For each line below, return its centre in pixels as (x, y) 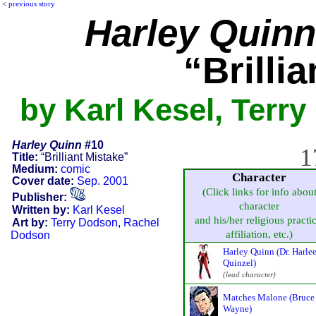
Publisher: (39, 197)
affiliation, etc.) (259, 234)
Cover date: (43, 181)
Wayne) (237, 308)
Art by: (30, 222)
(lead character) (249, 274)
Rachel (141, 222)
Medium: (35, 169)
